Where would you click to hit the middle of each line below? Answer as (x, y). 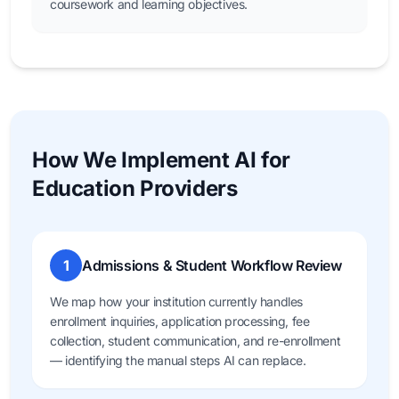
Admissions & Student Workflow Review (212, 265)
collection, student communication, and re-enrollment (195, 341)
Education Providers (135, 188)
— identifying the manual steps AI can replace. (178, 360)
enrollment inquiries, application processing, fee (180, 321)
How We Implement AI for (161, 160)
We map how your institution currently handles (177, 301)
